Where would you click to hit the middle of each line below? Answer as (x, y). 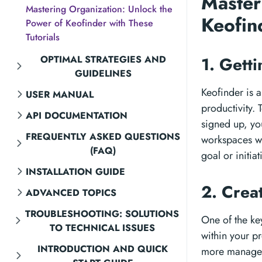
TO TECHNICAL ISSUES (102, 228)
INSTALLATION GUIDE (75, 172)
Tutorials (43, 37)
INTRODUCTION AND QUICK (103, 249)
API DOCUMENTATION (77, 116)
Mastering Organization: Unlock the (99, 9)
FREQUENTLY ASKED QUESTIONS (103, 137)
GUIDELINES (103, 73)
